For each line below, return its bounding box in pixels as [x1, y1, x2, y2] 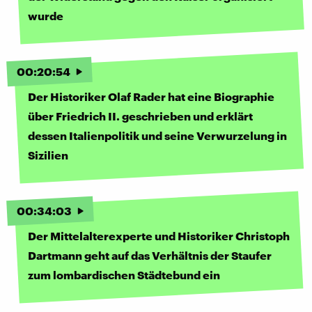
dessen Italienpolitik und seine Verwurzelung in [28, 128, 287, 142]
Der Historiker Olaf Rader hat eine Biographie [28, 89, 274, 103]
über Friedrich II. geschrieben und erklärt [28, 109, 253, 123]
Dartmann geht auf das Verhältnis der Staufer [28, 248, 272, 262]
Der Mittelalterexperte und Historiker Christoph [28, 228, 290, 242]
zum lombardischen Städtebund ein [28, 267, 220, 281]
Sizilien [28, 148, 68, 162]
